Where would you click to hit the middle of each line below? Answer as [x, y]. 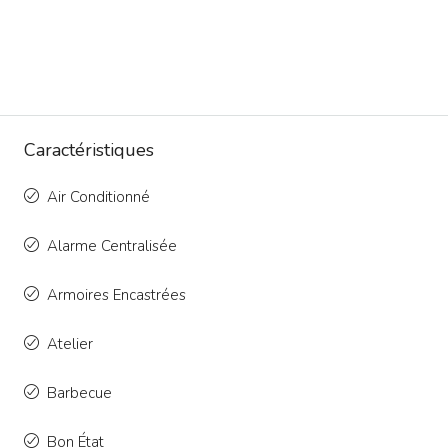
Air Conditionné [98, 197]
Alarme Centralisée [112, 246]
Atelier [70, 344]
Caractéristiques [89, 150]
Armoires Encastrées [116, 295]
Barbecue [79, 393]
